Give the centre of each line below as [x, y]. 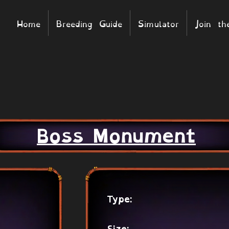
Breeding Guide [89, 23]
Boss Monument [116, 136]
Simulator [158, 23]
